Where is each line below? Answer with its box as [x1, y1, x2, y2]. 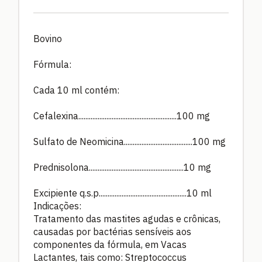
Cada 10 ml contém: [33, 84, 119, 96]
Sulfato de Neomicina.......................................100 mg [33, 136, 226, 148]
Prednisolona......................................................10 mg [33, 161, 211, 174]
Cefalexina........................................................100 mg [33, 110, 210, 122]
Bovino [33, 33, 62, 45]
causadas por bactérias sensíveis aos [33, 226, 191, 238]
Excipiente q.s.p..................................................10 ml [33, 187, 212, 199]
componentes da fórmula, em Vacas [33, 239, 187, 251]
